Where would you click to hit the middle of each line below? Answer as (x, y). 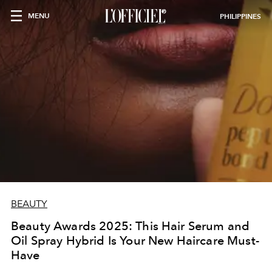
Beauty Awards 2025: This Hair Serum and (131, 226)
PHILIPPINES (240, 16)
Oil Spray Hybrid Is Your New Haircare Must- (135, 240)
